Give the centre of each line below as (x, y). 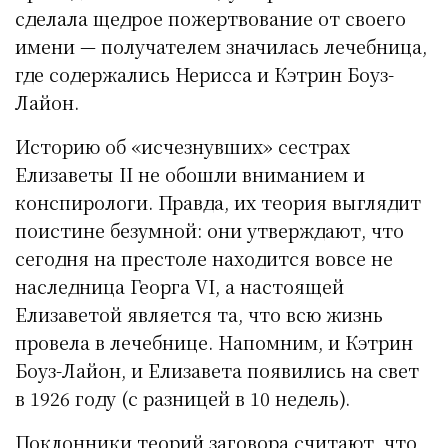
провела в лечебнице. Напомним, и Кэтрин (214, 342)
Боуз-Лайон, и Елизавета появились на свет (217, 370)
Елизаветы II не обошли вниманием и (190, 174)
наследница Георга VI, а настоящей (180, 286)
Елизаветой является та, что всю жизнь (199, 314)
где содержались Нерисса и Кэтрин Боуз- (205, 74)
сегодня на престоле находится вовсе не (204, 258)
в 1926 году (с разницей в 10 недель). (183, 398)
